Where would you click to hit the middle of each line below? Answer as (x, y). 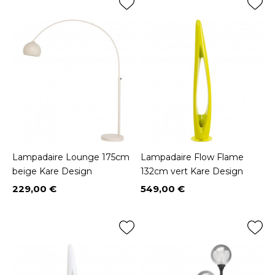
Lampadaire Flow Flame (192, 157)
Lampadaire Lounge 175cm (71, 157)
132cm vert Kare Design (192, 172)
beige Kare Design (52, 172)
